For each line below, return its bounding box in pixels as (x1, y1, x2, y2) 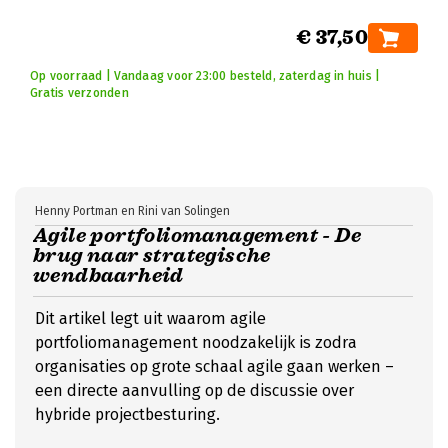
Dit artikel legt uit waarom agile (35, 309, 266, 328)
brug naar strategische (33, 243, 271, 268)
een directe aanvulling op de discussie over (35, 381, 354, 400)
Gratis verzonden (30, 86, 129, 100)
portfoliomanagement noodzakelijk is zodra (35, 333, 357, 352)
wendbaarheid (33, 263, 184, 288)
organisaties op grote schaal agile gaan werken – (35, 357, 394, 376)
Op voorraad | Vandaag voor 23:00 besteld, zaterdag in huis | (30, 69, 381, 83)
